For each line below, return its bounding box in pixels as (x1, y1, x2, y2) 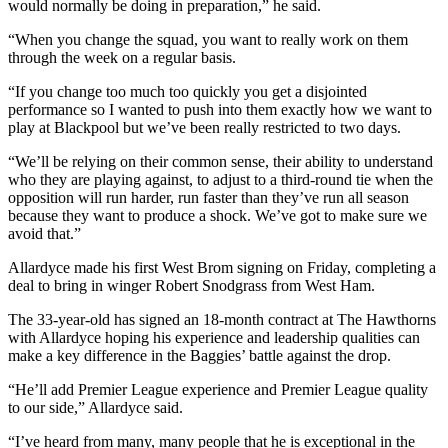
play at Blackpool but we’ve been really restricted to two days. (8, 118, 401, 136)
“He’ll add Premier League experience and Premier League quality (8, 380, 428, 398)
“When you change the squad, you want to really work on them (8, 30, 408, 48)
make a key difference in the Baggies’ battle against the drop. (8, 346, 391, 364)
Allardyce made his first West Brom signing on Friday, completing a (8, 258, 436, 276)
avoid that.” (8, 224, 81, 242)
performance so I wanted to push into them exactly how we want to (8, 100, 432, 118)
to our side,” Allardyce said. (8, 398, 183, 416)
